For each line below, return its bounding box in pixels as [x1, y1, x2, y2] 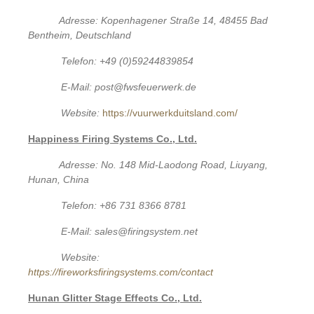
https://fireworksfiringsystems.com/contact [28, 266, 213, 278]
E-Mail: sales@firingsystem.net [61, 225, 198, 237]
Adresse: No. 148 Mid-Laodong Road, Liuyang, [59, 158, 268, 170]
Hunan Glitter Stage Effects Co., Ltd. [28, 292, 202, 303]
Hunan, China [28, 173, 89, 185]
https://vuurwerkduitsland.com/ [102, 107, 238, 118]
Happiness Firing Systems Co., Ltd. [28, 132, 197, 144]
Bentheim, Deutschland [28, 29, 131, 41]
